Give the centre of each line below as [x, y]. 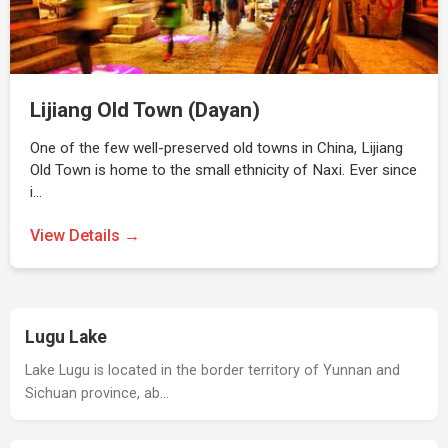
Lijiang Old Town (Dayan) [145, 110]
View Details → [85, 235]
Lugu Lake [66, 337]
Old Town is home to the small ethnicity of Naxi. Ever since [223, 170]
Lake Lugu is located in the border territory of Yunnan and [212, 370]
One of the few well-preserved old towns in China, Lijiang [216, 148]
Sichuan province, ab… [97, 393]
